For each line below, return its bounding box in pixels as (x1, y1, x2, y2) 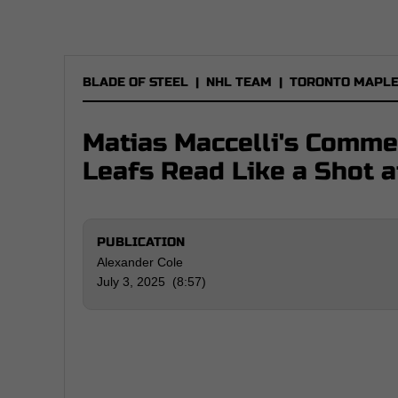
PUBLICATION (97, 235, 185, 250)
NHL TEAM (206, 75, 272, 90)
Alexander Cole (97, 255, 183, 269)
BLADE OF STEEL (83, 75, 188, 90)
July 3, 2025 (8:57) (97, 275, 206, 289)
